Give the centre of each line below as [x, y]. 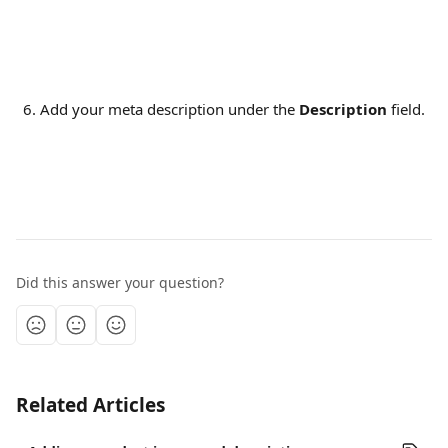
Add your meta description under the [167, 109]
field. [406, 109]
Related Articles [90, 405]
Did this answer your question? [120, 282]
